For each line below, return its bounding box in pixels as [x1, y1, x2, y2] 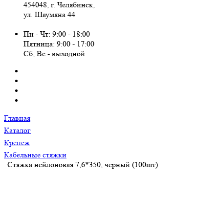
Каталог [4, 126, 31, 135]
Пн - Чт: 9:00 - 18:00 [23, 29, 90, 39]
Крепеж [4, 138, 30, 147]
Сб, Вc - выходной [23, 49, 85, 58]
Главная [4, 113, 30, 123]
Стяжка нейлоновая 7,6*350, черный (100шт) [7, 160, 158, 169]
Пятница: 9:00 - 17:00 [23, 39, 94, 48]
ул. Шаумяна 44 [23, 10, 75, 19]
